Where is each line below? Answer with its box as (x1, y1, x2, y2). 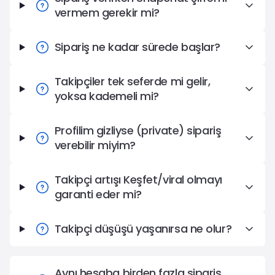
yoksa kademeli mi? (54, 88, 159, 104)
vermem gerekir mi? (54, 5, 160, 20)
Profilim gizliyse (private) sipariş (54, 123, 222, 138)
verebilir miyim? (54, 137, 136, 153)
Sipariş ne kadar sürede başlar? (54, 39, 220, 55)
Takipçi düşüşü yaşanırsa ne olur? (54, 221, 232, 236)
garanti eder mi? (54, 187, 142, 202)
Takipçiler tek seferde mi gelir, (54, 74, 211, 89)
